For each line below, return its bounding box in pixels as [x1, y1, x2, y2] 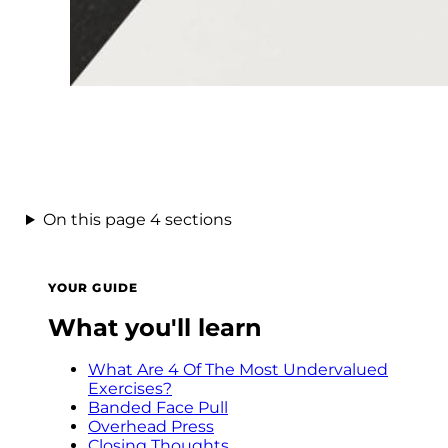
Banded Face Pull [88, 397, 228, 417]
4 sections [149, 210, 232, 230]
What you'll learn [48, 313, 262, 342]
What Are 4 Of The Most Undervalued [88, 359, 388, 379]
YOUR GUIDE [48, 281, 138, 296]
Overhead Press [88, 416, 214, 436]
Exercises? [88, 378, 172, 398]
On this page [42, 210, 150, 230]
